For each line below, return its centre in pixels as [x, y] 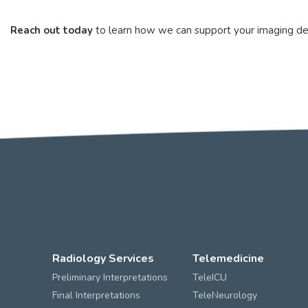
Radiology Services [103, 259]
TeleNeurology [224, 296]
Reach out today [52, 30]
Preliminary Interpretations [110, 278]
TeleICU [209, 278]
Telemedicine [228, 259]
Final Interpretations [97, 296]
